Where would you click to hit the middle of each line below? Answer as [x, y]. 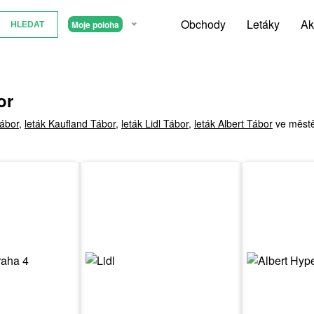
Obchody [203, 24]
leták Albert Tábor [233, 123]
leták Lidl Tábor [155, 123]
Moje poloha [95, 24]
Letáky [263, 24]
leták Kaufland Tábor [70, 123]
